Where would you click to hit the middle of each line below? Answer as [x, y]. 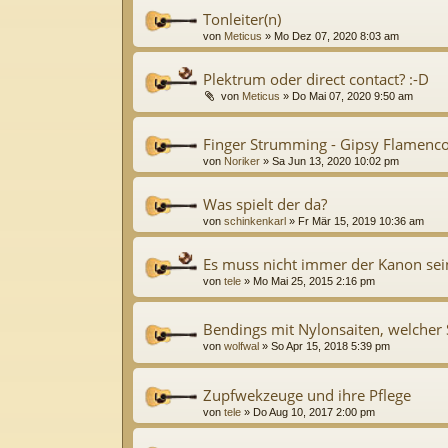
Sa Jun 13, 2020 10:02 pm [335, 161]
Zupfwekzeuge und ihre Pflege [307, 394]
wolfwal [241, 346]
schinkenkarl [255, 221]
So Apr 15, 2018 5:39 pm [330, 346]
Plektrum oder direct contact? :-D [316, 78]
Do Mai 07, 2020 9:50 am [353, 95]
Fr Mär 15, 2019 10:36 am [361, 221]
